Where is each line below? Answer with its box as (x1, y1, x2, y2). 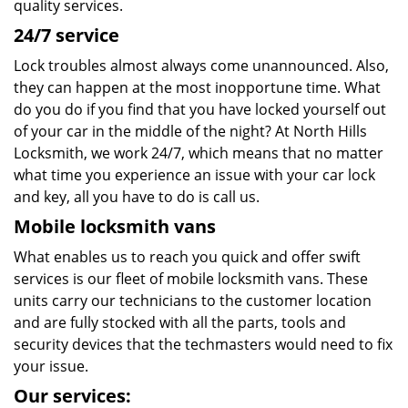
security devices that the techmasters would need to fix (14, 334, 393, 354)
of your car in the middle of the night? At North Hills (14, 121, 367, 141)
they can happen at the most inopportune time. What (14, 77, 381, 97)
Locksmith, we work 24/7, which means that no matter (14, 143, 383, 163)
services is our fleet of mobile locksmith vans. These (14, 269, 368, 289)
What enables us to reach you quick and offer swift (14, 247, 361, 267)
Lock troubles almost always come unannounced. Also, (14, 56, 389, 76)
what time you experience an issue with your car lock (14, 165, 375, 185)
